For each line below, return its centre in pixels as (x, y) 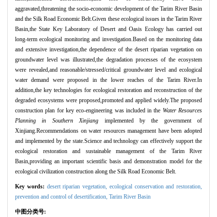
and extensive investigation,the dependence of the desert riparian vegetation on (108, 50)
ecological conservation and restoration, (155, 187)
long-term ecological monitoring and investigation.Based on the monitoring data (108, 39)
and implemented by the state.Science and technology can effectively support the (108, 141)
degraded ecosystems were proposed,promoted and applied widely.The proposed (108, 101)
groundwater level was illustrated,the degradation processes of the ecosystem (108, 60)
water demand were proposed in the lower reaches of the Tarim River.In (108, 80)
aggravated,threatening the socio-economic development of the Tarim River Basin (108, 9)
